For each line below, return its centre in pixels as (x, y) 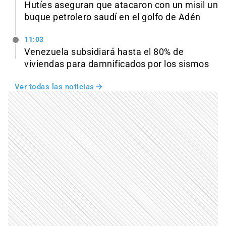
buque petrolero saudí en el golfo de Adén (112, 17)
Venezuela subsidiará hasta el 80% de (104, 52)
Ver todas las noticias (54, 87)
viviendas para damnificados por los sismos (117, 64)
